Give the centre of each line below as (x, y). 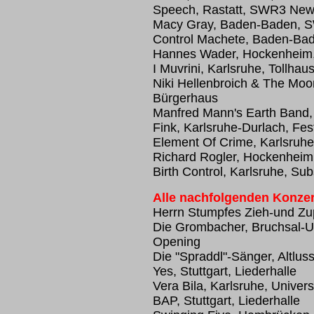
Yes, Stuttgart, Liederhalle (225, 271)
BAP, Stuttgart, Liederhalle (226, 301)
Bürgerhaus (185, 98)
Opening (177, 242)
